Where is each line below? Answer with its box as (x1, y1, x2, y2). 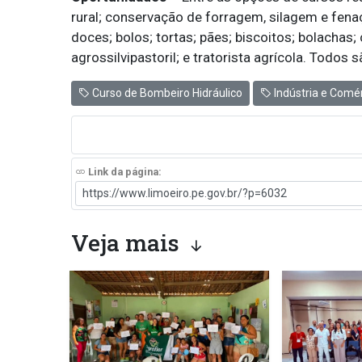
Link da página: (85, 165, 162, 178)
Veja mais (70, 227, 185, 258)
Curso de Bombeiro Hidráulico (89, 86, 242, 99)
